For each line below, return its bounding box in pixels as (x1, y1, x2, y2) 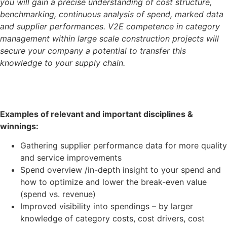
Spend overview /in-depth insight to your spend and (20, 165, 221, 175)
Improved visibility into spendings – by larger (20, 201, 193, 212)
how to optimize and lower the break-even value (20, 177, 207, 187)
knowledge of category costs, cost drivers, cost (20, 213, 205, 224)
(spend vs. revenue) (20, 189, 98, 200)
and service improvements (20, 153, 122, 163)
